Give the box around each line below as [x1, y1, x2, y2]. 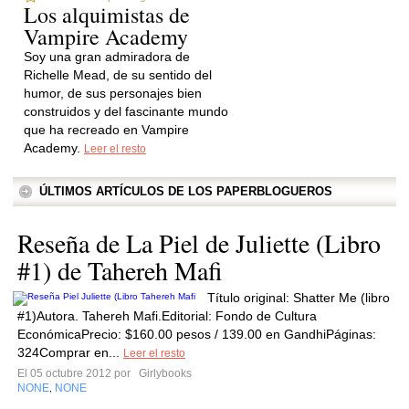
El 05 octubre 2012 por [17, 367, 136, 380]
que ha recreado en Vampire [24, 122, 189, 137]
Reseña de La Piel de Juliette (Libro [17, 225, 381, 260]
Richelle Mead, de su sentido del [24, 68, 212, 82]
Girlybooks [136, 367, 192, 380]
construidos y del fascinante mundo [24, 104, 228, 119]
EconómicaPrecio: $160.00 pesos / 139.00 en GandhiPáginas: [17, 327, 376, 341]
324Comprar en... [17, 345, 123, 360]
